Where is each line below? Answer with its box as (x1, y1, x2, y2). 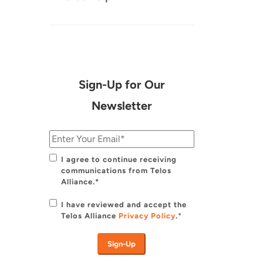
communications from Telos (60, 166, 171, 176)
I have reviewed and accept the (60, 200, 187, 210)
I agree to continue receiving (60, 155, 177, 164)
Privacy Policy (118, 211, 176, 221)
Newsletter (91, 99, 152, 113)
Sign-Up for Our (78, 77, 165, 92)
